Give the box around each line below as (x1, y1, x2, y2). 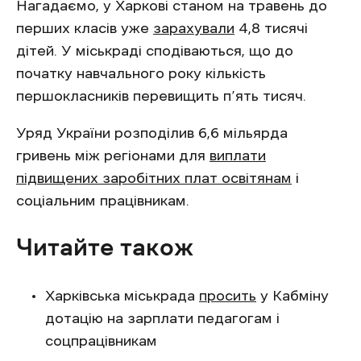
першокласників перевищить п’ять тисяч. (16, 89, 306, 104)
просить (199, 288, 256, 304)
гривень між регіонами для (16, 148, 210, 164)
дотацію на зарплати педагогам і (45, 311, 280, 326)
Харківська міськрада (45, 288, 199, 304)
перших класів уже (16, 21, 153, 36)
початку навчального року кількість (16, 66, 266, 81)
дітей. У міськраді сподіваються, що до (16, 44, 293, 59)
